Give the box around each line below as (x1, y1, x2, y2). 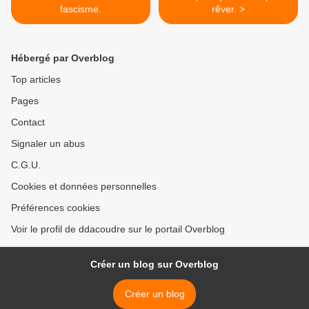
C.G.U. (11, 159, 41, 170)
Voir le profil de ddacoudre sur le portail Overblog (11, 223, 225, 235)
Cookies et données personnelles (11, 181, 157, 192)
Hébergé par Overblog (11, 52, 114, 63)
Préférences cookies (11, 202, 100, 213)
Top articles (11, 74, 61, 85)
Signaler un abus (11, 138, 85, 149)
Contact (11, 117, 45, 128)
